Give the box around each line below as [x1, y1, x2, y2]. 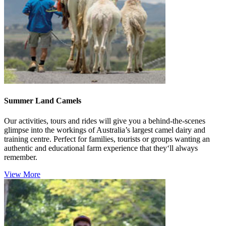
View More [4, 169, 40, 179]
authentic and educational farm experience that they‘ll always [4, 143, 198, 152]
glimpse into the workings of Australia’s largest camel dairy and [4, 125, 205, 134]
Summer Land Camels [4, 96, 81, 105]
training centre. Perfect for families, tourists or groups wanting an [4, 134, 210, 143]
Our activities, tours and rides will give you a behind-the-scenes [4, 116, 205, 125]
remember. [4, 152, 37, 161]
